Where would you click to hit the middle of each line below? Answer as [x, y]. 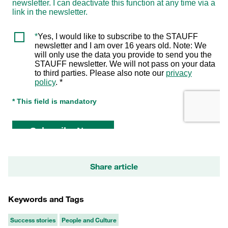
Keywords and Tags [46, 199]
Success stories [33, 220]
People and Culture [89, 220]
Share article [114, 166]
